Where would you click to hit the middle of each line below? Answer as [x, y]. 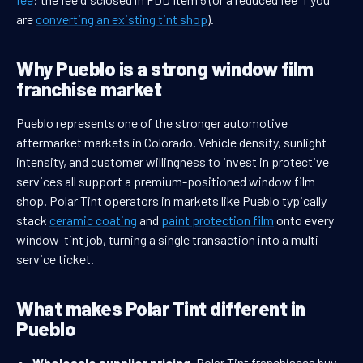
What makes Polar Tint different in [161, 309]
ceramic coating [93, 220]
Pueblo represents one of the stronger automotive [152, 123]
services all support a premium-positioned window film [166, 181]
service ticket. [55, 259]
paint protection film [218, 220]
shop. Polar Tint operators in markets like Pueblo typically [171, 201]
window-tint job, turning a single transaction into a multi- [170, 240]
